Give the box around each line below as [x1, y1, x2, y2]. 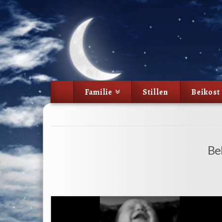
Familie [84, 86, 112, 98]
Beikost [191, 86, 220, 98]
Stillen [142, 86, 168, 98]
